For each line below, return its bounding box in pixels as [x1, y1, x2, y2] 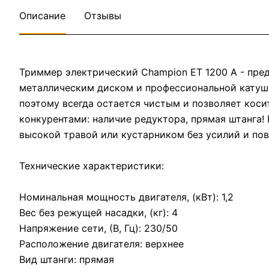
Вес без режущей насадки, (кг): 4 [19, 207, 178, 219]
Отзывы [84, 10, 121, 22]
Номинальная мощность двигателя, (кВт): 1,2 [19, 191, 234, 203]
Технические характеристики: [19, 160, 164, 172]
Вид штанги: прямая [19, 253, 114, 265]
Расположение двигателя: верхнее [19, 238, 184, 250]
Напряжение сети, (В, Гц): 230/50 [19, 222, 178, 234]
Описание [19, 10, 65, 22]
